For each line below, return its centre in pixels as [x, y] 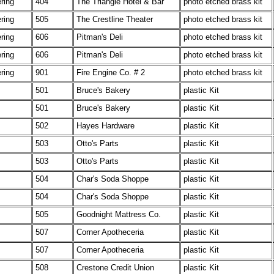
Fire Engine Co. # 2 [111, 72]
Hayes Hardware [106, 126]
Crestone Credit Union [115, 268]
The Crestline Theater [115, 19]
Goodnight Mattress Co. [119, 214]
